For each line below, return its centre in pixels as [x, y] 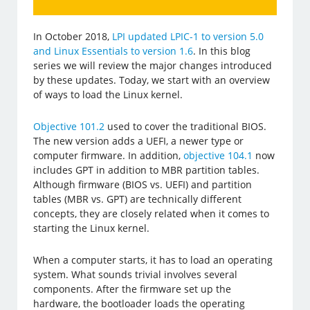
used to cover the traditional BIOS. [186, 126]
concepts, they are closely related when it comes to [152, 213]
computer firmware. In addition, [109, 155]
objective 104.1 [218, 155]
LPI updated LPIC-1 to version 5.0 [188, 36]
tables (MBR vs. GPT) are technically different [138, 199]
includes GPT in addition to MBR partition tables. [147, 170]
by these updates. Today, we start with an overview [152, 80]
